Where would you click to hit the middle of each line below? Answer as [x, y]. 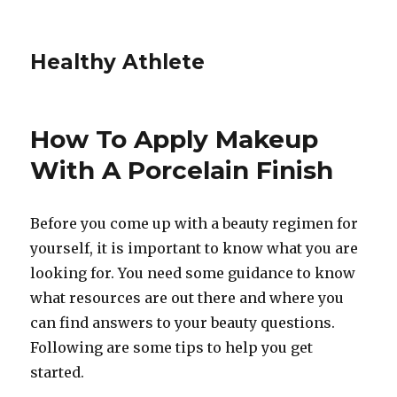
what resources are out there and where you [187, 298]
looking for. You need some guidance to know [193, 273]
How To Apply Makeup [175, 139]
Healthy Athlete [118, 62]
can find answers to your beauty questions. [183, 323]
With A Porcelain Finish [182, 170]
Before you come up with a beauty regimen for [195, 223]
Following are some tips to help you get [172, 347]
